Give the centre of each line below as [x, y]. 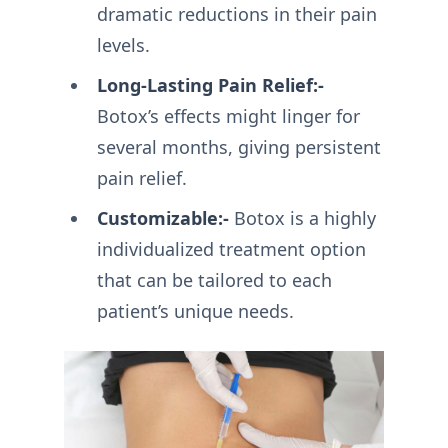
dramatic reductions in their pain [236, 14]
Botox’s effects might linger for [228, 116]
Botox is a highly [302, 218]
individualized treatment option [231, 249]
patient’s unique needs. [195, 311]
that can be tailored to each [214, 280]
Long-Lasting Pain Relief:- [210, 85]
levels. [123, 45]
